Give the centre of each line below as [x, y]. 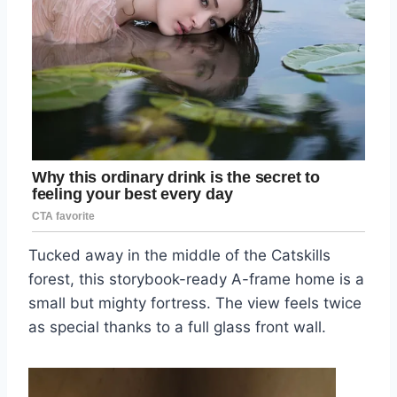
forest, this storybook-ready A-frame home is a [196, 279]
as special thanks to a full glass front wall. [177, 327]
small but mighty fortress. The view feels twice [195, 303]
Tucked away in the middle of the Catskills [179, 255]
